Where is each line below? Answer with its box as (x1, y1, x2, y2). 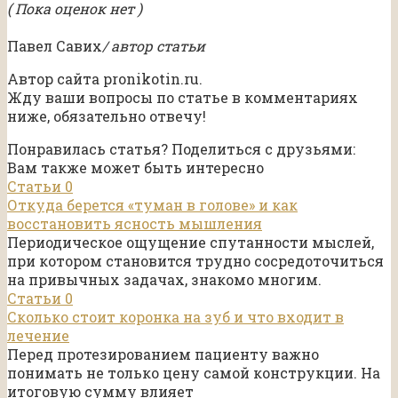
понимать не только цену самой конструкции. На (7, 363, 380, 383)
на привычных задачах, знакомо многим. (7, 270, 322, 290)
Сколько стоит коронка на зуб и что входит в (7, 307, 344, 327)
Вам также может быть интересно (7, 158, 264, 178)
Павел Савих (7, 36, 102, 56)
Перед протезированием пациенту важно (7, 345, 319, 364)
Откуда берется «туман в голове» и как (7, 195, 298, 215)
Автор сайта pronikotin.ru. (7, 69, 203, 89)
